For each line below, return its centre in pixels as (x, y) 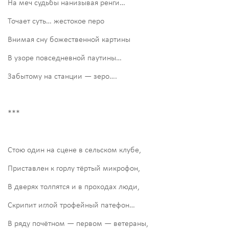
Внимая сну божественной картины (69, 40)
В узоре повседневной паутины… (65, 58)
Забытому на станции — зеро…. (62, 76)
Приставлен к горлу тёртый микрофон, (74, 168)
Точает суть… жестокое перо (56, 21)
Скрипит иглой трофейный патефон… (71, 205)
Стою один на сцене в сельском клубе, (74, 150)
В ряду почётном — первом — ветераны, (78, 224)
